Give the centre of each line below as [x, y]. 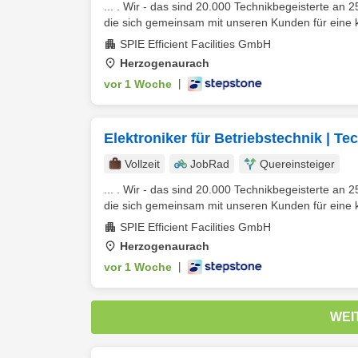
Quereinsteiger [297, 164]
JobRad [210, 164]
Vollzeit [142, 164]
